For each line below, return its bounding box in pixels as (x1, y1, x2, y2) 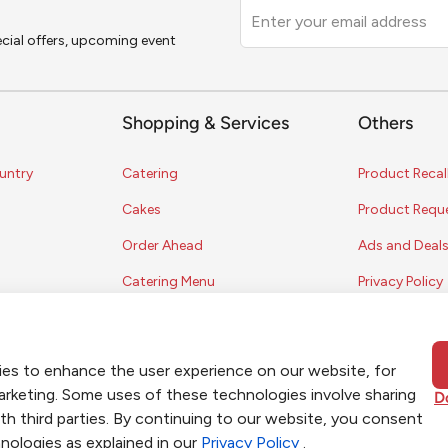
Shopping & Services (121, 115, 289, 135)
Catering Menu (121, 273, 215, 291)
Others (358, 115, 414, 135)
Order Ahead (121, 237, 203, 255)
